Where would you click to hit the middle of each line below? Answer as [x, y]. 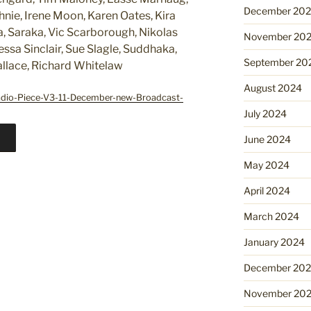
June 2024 [267, 139]
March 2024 [271, 216]
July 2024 [265, 113]
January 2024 [274, 242]
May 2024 [266, 165]
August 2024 [272, 87]
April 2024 [267, 190]
